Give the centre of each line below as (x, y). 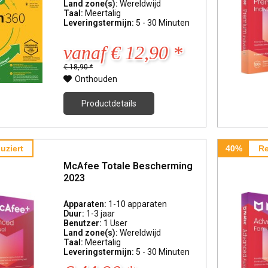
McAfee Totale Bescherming (128, 166)
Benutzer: (84, 223)
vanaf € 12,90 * (123, 53)
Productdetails (109, 104)
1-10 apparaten (138, 204)
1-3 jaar (101, 214)
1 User (116, 223)
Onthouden (96, 79)
